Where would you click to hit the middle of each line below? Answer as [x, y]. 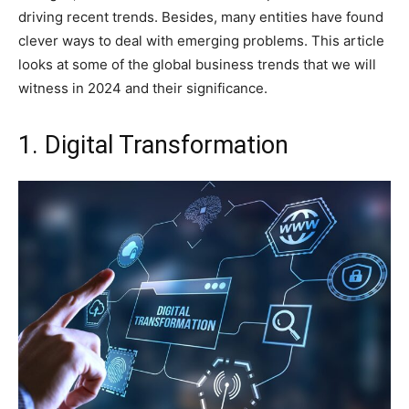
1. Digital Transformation [153, 145]
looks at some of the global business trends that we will [197, 64]
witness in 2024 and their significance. [143, 88]
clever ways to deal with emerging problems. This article [201, 40]
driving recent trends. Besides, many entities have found [201, 16]
